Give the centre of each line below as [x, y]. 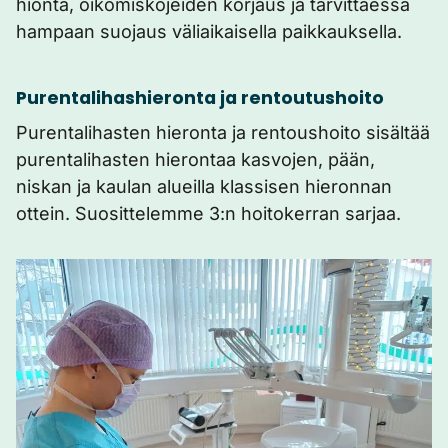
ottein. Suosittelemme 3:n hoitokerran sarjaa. [208, 213]
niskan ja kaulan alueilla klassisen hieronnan [204, 186]
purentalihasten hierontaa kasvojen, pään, [195, 159]
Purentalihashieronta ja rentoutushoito [200, 98]
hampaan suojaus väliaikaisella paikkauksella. [209, 31]
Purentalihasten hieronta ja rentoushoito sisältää [223, 132]
